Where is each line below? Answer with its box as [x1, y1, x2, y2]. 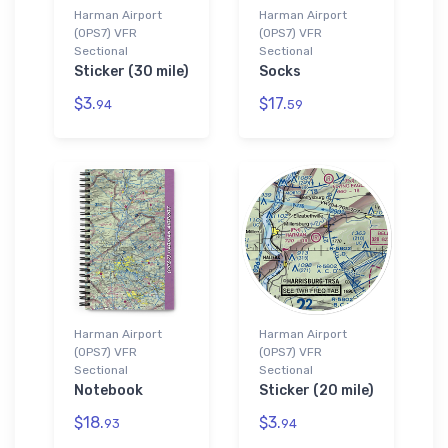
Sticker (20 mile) [259, 381, 374, 399]
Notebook [74, 381, 143, 399]
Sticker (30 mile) [74, 62, 189, 80]
